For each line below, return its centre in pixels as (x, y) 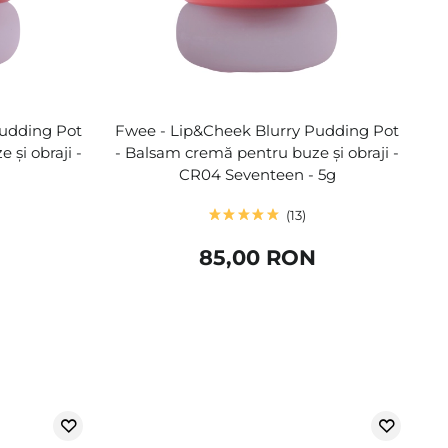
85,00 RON (257, 257)
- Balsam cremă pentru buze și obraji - (257, 152)
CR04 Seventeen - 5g (257, 174)
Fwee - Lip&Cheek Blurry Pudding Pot (257, 130)
